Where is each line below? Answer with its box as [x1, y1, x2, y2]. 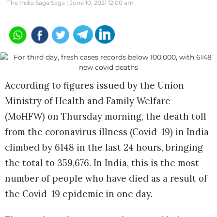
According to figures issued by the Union [5, 79, 184, 91]
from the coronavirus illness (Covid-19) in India [5, 126, 209, 138]
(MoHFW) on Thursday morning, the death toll [5, 110, 206, 122]
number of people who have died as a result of [5, 172, 207, 184]
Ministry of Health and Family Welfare [5, 95, 170, 107]
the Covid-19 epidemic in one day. [5, 188, 153, 200]
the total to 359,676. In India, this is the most [5, 157, 199, 169]
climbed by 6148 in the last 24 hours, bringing [5, 141, 203, 153]
